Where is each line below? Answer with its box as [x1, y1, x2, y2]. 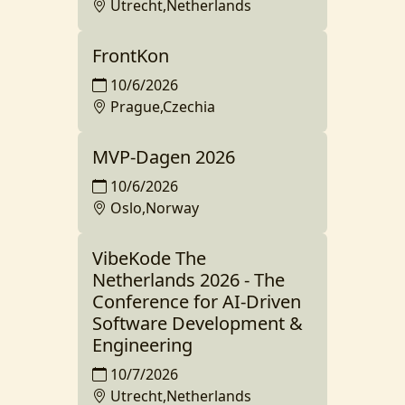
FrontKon [92, 43, 169, 68]
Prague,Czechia [110, 97, 215, 117]
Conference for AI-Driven [92, 289, 301, 314]
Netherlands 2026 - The [92, 268, 285, 292]
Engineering [92, 333, 193, 357]
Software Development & [92, 311, 303, 335]
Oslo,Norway [110, 198, 199, 218]
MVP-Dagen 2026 [92, 145, 235, 169]
